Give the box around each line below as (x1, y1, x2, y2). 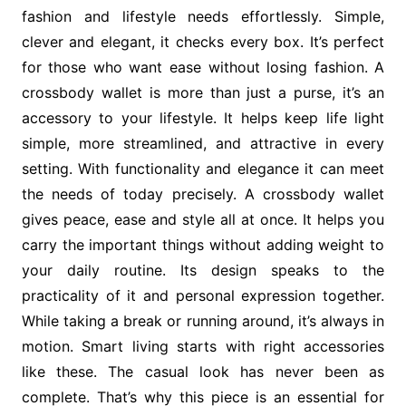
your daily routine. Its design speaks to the (21, 261, 385, 280)
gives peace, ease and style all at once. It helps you (21, 210, 385, 229)
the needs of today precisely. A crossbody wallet (21, 185, 385, 204)
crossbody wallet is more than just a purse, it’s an (21, 83, 385, 102)
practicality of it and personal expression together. (21, 286, 385, 305)
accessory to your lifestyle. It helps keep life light (21, 109, 385, 128)
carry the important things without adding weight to (21, 236, 385, 255)
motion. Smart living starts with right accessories (21, 337, 385, 356)
